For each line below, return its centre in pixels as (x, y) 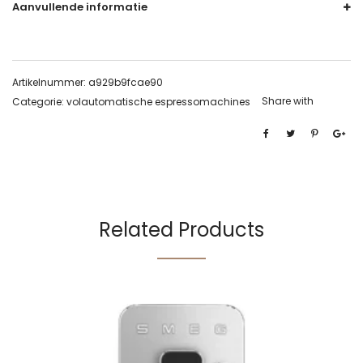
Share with (288, 101)
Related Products (181, 230)
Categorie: (39, 102)
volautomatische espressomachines (158, 102)
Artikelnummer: (50, 82)
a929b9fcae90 (126, 82)
